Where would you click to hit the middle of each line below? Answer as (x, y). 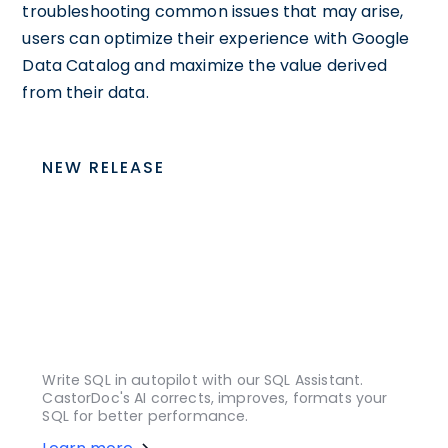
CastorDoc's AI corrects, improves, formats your (215, 398)
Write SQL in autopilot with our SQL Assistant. (203, 380)
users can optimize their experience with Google (216, 38)
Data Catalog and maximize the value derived (204, 65)
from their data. (85, 92)
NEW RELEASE (104, 167)
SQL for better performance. (145, 416)
